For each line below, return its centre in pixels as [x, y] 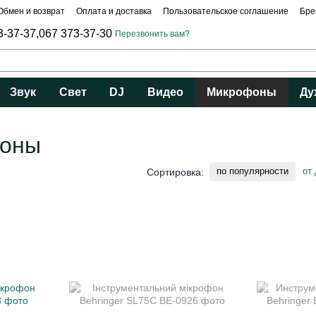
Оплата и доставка [114, 11]
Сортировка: [175, 172]
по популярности [253, 171]
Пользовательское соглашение [226, 11]
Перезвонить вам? [153, 34]
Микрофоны [242, 92]
